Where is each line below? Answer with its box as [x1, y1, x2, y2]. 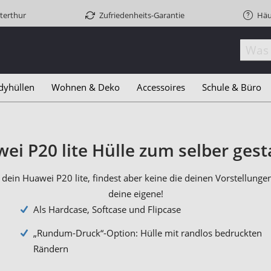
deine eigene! [108, 188, 163, 200]
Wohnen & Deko [51, 81, 120, 93]
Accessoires [137, 81, 185, 93]
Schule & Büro [202, 81, 261, 93]
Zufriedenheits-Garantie [99, 10, 184, 21]
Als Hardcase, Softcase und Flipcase [33, 203, 181, 216]
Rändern [33, 243, 68, 255]
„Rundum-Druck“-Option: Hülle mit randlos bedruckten [33, 227, 262, 240]
